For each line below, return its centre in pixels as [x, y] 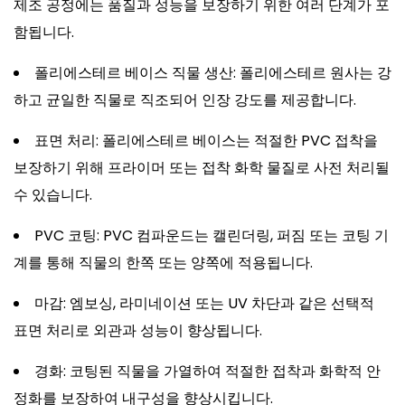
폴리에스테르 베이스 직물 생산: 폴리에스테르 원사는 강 [213, 73]
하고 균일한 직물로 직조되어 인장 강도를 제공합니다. [185, 100]
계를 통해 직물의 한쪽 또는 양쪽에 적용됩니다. [163, 263]
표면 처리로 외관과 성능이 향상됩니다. [138, 330]
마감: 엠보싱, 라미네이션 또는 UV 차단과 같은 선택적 [204, 303]
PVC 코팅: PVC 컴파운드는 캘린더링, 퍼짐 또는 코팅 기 [212, 235]
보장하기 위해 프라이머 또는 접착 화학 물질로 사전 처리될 [202, 168]
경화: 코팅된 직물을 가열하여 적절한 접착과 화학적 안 [207, 371]
